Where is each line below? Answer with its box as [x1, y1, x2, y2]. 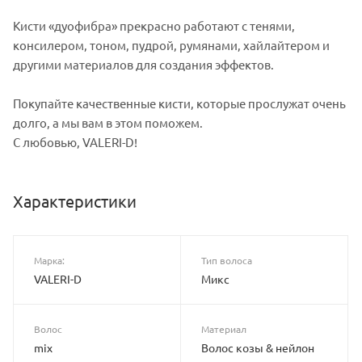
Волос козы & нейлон [201, 339, 314, 355]
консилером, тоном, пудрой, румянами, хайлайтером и [13, 36, 330, 53]
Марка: [34, 253, 65, 267]
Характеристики [13, 190, 137, 211]
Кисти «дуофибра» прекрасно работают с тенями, [13, 17, 295, 33]
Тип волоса [201, 253, 252, 267]
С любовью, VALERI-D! [13, 133, 137, 149]
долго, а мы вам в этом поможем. [13, 114, 203, 130]
